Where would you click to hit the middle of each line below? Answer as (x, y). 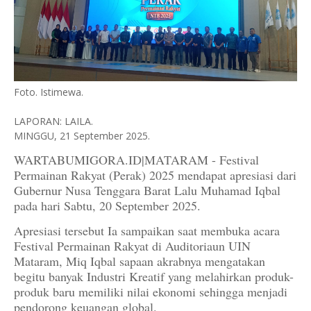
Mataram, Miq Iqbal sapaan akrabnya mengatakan (140, 261)
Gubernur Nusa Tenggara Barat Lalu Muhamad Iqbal (147, 191)
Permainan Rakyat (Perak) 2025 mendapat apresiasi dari (155, 175)
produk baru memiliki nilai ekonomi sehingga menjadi (151, 292)
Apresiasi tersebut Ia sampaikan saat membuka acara (147, 231)
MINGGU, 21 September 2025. (82, 136)
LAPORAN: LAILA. (53, 121)
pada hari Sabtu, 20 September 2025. (107, 206)
